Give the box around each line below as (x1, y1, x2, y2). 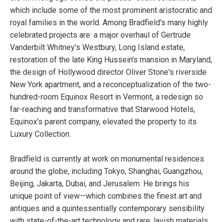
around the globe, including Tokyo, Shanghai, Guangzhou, (10, 166, 203, 176)
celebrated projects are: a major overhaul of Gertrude (10, 30, 191, 40)
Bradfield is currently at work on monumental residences (10, 154, 204, 164)
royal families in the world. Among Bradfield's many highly (10, 18, 208, 28)
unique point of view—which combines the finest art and (10, 191, 202, 201)
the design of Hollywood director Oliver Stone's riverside (10, 67, 207, 77)
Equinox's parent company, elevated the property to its (10, 117, 197, 127)
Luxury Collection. (10, 129, 71, 139)
